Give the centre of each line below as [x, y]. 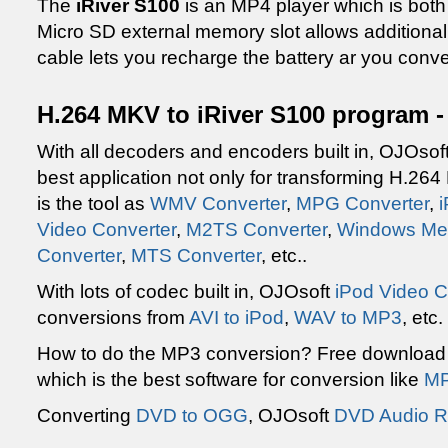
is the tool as [93, 203]
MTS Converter [196, 255]
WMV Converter [218, 203]
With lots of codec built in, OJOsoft [186, 291]
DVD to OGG [192, 415]
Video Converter [106, 229]
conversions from [113, 317]
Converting [86, 415]
